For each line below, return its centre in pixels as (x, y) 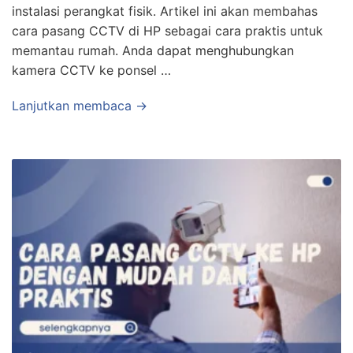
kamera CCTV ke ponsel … (91, 70)
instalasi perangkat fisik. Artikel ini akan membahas (165, 11)
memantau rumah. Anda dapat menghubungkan (153, 50)
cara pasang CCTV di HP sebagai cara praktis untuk (167, 30)
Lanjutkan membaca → (80, 105)
